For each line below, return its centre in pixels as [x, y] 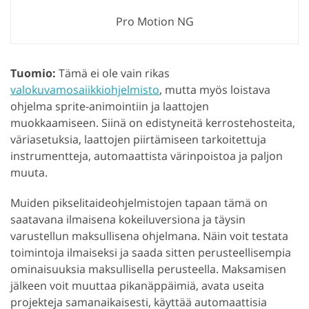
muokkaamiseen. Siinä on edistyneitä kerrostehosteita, [153, 122]
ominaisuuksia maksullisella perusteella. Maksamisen [148, 269]
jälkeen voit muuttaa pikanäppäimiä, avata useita [137, 285]
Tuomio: [33, 73]
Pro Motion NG [154, 21]
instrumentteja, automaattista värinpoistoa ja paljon [147, 156]
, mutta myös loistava [215, 89]
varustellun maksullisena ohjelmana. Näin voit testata [149, 236]
